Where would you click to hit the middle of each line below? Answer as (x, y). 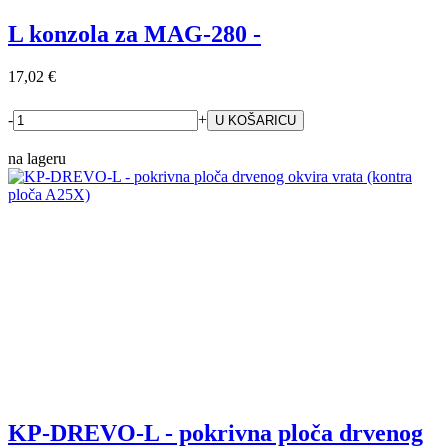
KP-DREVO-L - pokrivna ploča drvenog (215, 432)
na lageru (37, 158)
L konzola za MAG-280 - (134, 33)
